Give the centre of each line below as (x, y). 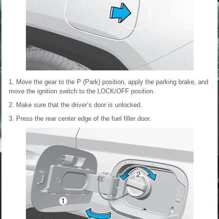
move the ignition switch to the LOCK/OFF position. (82, 91)
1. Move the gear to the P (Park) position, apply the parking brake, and (109, 82)
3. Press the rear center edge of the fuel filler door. (80, 118)
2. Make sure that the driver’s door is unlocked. (76, 105)
